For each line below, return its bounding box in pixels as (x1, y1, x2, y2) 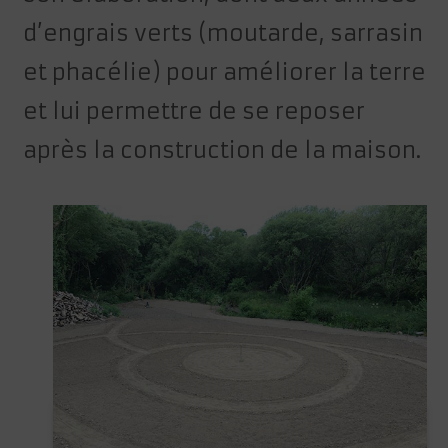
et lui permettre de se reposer (23, 98, 366, 125)
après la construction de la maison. (23, 137, 422, 164)
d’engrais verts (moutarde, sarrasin (23, 20, 424, 47)
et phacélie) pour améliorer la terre (23, 59, 427, 86)
